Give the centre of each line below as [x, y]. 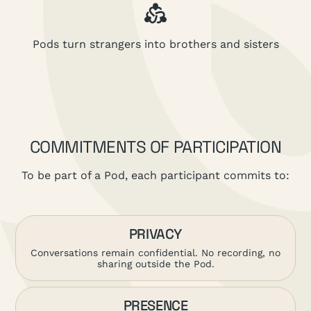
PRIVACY [155, 234]
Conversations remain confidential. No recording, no [155, 252]
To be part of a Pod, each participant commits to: [155, 175]
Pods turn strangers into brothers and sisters [155, 44]
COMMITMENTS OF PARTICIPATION [155, 146]
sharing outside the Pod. [155, 263]
